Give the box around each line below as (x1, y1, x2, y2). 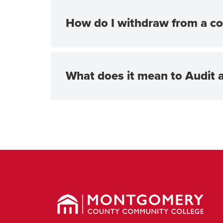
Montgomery (50, 189, 95, 199)
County (50, 198, 76, 208)
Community (50, 207, 91, 217)
